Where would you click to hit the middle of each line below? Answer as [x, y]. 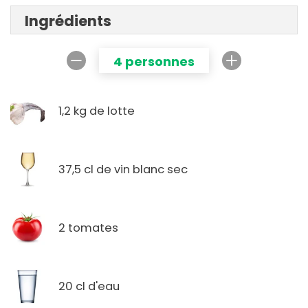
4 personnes [154, 62]
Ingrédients [68, 21]
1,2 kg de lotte [97, 111]
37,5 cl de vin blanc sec [123, 169]
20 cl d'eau [89, 286]
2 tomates [88, 228]
